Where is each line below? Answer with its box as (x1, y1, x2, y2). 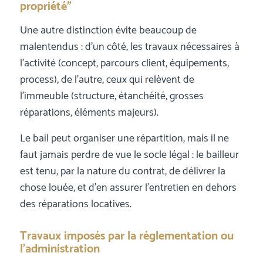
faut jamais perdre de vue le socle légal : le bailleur (19, 146, 239, 164)
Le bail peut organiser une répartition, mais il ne (19, 129, 229, 147)
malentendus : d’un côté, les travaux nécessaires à (19, 38, 240, 56)
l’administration (19, 239, 100, 259)
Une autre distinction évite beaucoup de (19, 22, 197, 40)
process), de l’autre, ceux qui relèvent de (19, 71, 194, 89)
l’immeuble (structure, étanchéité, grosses (19, 87, 204, 106)
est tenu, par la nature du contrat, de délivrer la (19, 162, 225, 180)
